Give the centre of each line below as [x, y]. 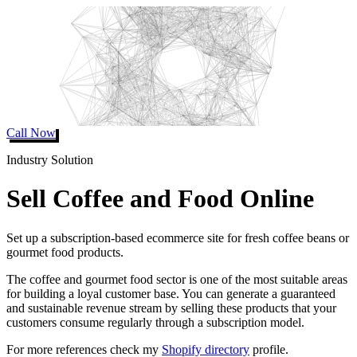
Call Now [31, 133]
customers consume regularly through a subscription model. [155, 322]
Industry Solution [50, 160]
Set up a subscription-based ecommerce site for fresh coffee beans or [178, 237]
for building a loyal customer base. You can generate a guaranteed [171, 293]
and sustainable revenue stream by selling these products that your [171, 308]
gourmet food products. [65, 252]
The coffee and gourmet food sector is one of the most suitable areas [177, 279]
